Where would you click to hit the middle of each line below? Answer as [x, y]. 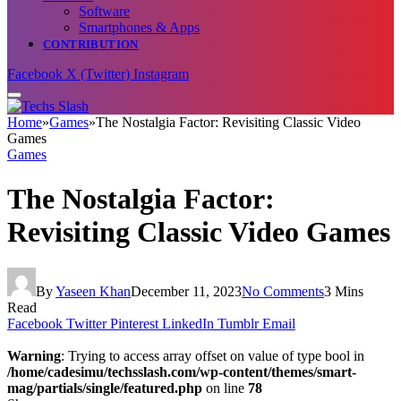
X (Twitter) [98, 74]
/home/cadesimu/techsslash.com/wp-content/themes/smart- [182, 371]
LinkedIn [188, 323]
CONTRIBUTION [91, 45]
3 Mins [344, 291]
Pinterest [134, 323]
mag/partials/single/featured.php [105, 388]
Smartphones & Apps [139, 28]
